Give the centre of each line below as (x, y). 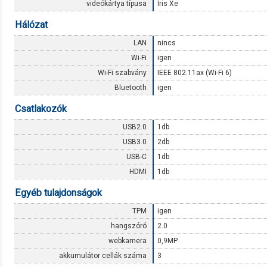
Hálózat (31, 25)
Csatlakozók (41, 109)
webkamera (128, 241)
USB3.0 (135, 142)
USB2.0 (135, 127)
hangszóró (129, 226)
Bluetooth (131, 88)
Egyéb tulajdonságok (58, 193)
